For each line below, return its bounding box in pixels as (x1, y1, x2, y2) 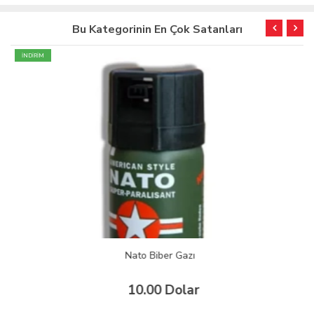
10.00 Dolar (125, 280, 196, 299)
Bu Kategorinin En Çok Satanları (71, 21, 243, 37)
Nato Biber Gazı (122, 248, 192, 262)
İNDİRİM (19, 51, 41, 60)
